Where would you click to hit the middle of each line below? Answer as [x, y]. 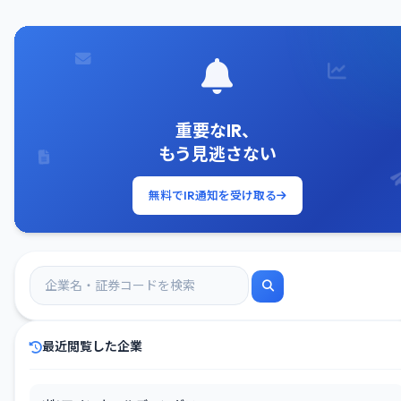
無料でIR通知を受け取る [212, 195]
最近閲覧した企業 [92, 346]
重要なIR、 [217, 131]
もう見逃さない [217, 154]
